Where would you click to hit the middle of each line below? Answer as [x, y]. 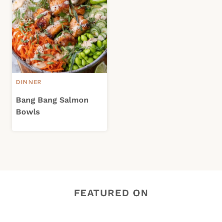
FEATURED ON [111, 193]
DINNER [29, 82]
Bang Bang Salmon [52, 100]
